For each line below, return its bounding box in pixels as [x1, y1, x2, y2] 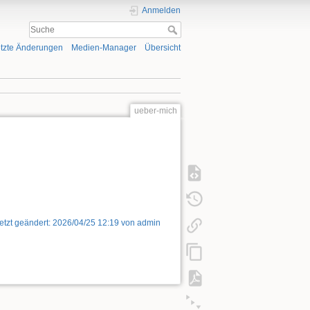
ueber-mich [134, 105, 177, 116]
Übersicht [145, 43, 181, 53]
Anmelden [142, 6, 181, 15]
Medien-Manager [71, 43, 136, 53]
